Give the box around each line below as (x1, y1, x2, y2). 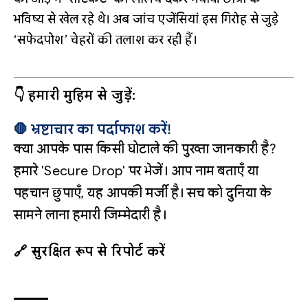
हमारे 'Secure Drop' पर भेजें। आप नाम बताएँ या (14, 162, 259, 180)
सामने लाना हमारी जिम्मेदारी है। (14, 206, 167, 224)
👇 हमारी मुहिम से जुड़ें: (14, 87, 136, 104)
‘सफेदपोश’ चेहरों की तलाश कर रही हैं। (14, 32, 197, 48)
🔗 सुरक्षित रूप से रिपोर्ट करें (14, 243, 166, 261)
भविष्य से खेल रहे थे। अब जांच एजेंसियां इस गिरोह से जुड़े (14, 12, 279, 27)
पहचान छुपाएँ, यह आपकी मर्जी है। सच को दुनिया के (14, 184, 272, 202)
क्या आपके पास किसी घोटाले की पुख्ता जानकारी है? (14, 140, 277, 158)
